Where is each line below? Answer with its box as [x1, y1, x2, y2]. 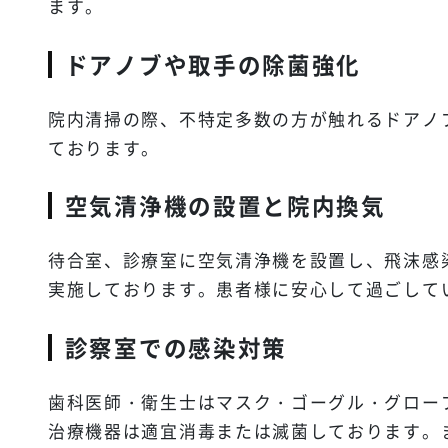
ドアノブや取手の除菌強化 [64, 47, 362, 80]
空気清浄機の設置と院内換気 [64, 189, 386, 222]
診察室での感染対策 [64, 330, 288, 363]
